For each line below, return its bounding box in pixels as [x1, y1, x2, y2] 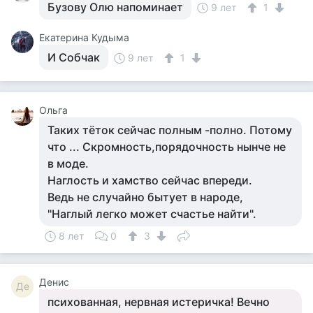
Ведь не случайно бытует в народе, [48, 190, 243, 204]
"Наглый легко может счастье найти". [48, 207, 256, 221]
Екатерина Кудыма [39, 31, 129, 43]
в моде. [48, 156, 89, 170]
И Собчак [48, 50, 100, 64]
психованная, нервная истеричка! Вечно [48, 295, 270, 309]
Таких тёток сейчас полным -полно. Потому [48, 123, 292, 137]
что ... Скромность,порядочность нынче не [48, 140, 286, 154]
